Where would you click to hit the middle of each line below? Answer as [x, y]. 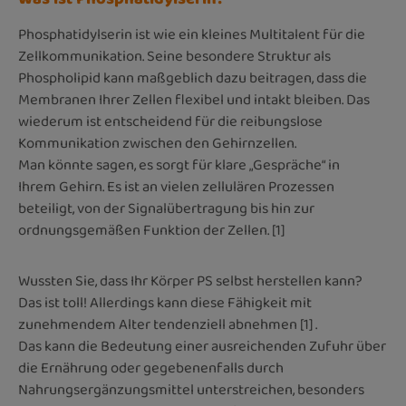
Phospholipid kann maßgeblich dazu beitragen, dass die [193, 78]
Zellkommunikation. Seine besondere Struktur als [174, 56]
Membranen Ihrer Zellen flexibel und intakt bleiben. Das [194, 100]
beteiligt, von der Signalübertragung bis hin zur [166, 208]
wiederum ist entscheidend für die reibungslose [170, 121]
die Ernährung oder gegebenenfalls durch [151, 368]
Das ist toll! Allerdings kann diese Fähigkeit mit [165, 303]
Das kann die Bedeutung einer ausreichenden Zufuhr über [202, 346]
